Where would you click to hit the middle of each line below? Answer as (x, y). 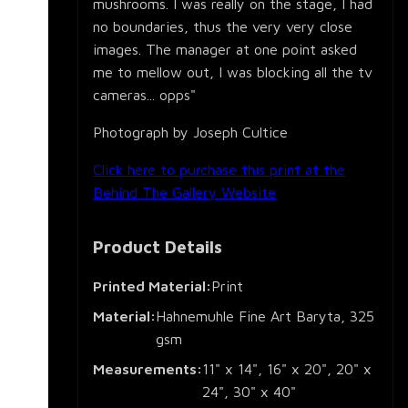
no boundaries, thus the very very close (223, 27)
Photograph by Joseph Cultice (191, 133)
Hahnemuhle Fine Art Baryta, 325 (265, 316)
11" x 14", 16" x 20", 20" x (287, 369)
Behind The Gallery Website (185, 193)
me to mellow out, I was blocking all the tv (233, 72)
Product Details (158, 247)
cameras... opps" (145, 95)
